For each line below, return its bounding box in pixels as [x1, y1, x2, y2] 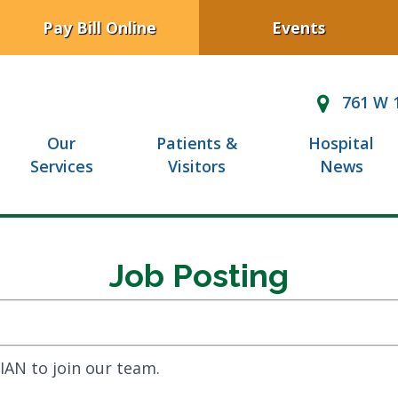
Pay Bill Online [43, 16, 156, 38]
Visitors [168, 155, 227, 178]
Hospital [308, 132, 375, 155]
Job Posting [109, 256, 289, 294]
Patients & [156, 132, 238, 155]
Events [272, 16, 325, 38]
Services [29, 155, 93, 178]
